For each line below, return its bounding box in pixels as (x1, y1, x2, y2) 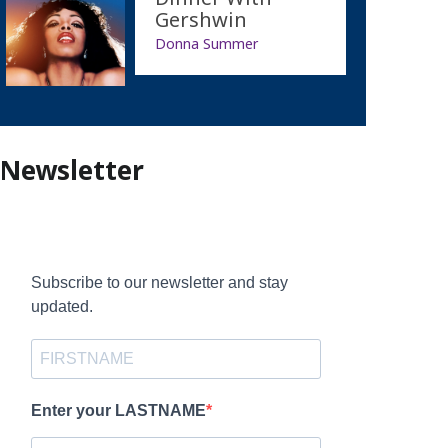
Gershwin (154, 5, 247, 33)
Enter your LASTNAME (30, 401, 206, 419)
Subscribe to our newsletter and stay (30, 273, 288, 291)
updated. (30, 297, 93, 315)
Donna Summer (154, 33, 258, 53)
